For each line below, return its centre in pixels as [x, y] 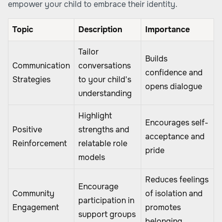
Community [33, 194]
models [92, 157]
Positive [27, 130]
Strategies [31, 80]
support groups [107, 214]
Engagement [36, 207]
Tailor [88, 52]
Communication [41, 66]
